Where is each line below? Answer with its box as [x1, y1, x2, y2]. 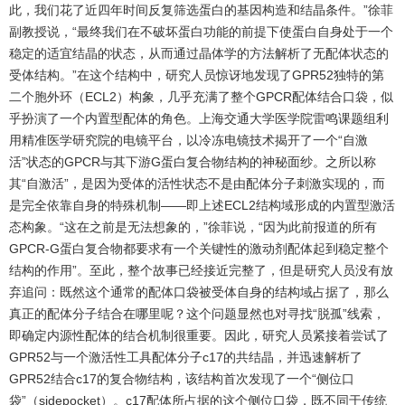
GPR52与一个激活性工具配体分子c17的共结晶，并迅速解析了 [9, 349, 363, 364]
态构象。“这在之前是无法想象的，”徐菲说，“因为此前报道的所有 [9, 219, 377, 234]
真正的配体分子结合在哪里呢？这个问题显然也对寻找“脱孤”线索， [9, 306, 385, 321]
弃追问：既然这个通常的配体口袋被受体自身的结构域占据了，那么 [9, 284, 389, 299]
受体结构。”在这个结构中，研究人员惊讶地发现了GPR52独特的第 [9, 67, 384, 82]
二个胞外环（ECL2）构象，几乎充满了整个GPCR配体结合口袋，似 [9, 89, 393, 104]
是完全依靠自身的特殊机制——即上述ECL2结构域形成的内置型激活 [9, 197, 395, 212]
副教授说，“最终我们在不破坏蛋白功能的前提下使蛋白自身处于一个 [9, 24, 393, 39]
